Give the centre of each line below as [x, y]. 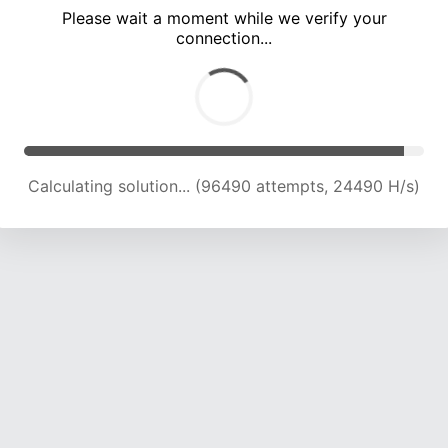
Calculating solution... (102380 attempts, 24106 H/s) [224, 186]
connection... [224, 38]
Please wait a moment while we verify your [224, 18]
